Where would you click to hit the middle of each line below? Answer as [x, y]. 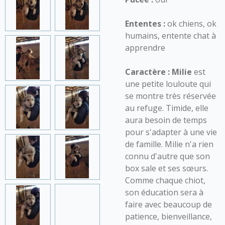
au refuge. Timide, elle [167, 108]
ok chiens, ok [191, 24]
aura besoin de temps [166, 120]
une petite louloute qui [168, 84]
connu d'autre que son [167, 156]
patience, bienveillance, [168, 216]
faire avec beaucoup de [168, 204]
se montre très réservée [171, 96]
